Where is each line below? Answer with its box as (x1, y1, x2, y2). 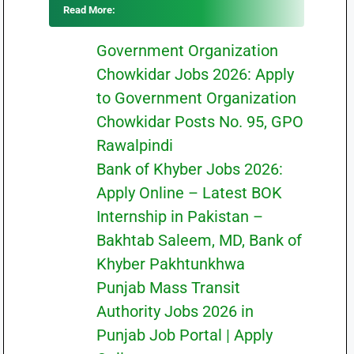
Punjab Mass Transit (96, 278, 240, 297)
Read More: (62, 4, 115, 16)
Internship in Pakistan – (96, 207, 263, 226)
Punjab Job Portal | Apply (96, 326, 273, 345)
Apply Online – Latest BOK (96, 183, 282, 202)
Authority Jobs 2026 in (96, 302, 254, 321)
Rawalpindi (96, 136, 173, 155)
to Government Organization (96, 88, 296, 107)
